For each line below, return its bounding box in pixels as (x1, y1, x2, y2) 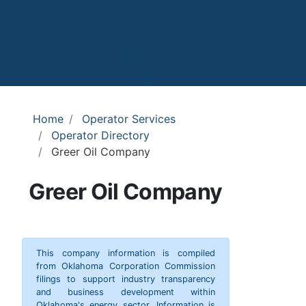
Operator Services (82, 112, 176, 126)
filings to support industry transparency (36, 274, 215, 285)
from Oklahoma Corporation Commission (36, 261, 215, 272)
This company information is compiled (36, 248, 215, 259)
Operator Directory (51, 128, 150, 143)
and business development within (36, 287, 215, 298)
